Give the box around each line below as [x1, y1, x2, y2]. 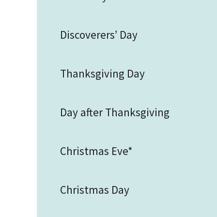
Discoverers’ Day [60, 28, 138, 42]
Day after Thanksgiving [60, 105, 170, 119]
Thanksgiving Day [60, 66, 145, 80]
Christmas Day [60, 183, 129, 197]
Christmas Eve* [60, 144, 133, 158]
